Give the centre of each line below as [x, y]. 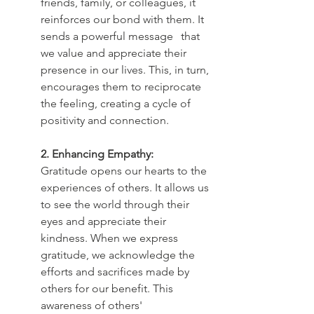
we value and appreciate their [115, 53]
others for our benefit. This [108, 288]
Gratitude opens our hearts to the [125, 170]
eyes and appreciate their [105, 221]
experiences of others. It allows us [126, 187]
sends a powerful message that [108, 36]
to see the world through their [116, 204]
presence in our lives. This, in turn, [126, 69]
